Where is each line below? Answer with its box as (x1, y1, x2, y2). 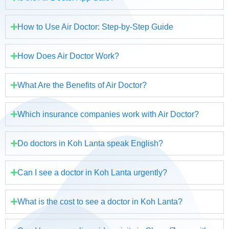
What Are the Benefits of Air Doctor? (17, 81, 147, 90)
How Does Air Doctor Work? (17, 52, 119, 61)
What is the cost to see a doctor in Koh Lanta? (17, 197, 182, 207)
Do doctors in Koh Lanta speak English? (17, 139, 163, 148)
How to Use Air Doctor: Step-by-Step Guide (17, 22, 173, 32)
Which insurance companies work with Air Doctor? (17, 110, 199, 119)
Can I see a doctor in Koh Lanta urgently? (17, 168, 167, 177)
